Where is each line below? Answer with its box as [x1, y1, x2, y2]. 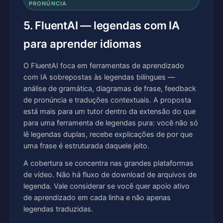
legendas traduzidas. [23, 205, 93, 214]
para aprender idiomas [23, 37, 141, 50]
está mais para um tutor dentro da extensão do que [23, 107, 196, 116]
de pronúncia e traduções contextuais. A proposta [23, 96, 191, 105]
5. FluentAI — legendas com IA [23, 19, 180, 32]
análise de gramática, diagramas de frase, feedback [23, 84, 196, 93]
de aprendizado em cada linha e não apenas [23, 193, 171, 202]
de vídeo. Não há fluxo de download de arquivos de [23, 170, 197, 179]
